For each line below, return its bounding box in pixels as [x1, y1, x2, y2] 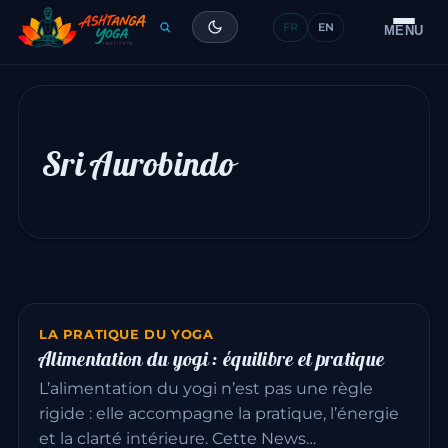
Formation [82, 20, 160, 45]
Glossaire [82, 124, 151, 149]
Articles [82, 72, 138, 97]
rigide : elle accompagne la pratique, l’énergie [39, 404, 399, 423]
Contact [82, 176, 139, 201]
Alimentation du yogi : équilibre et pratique [39, 346, 385, 371]
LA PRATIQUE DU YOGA [39, 326, 214, 342]
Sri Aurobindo [43, 142, 234, 185]
